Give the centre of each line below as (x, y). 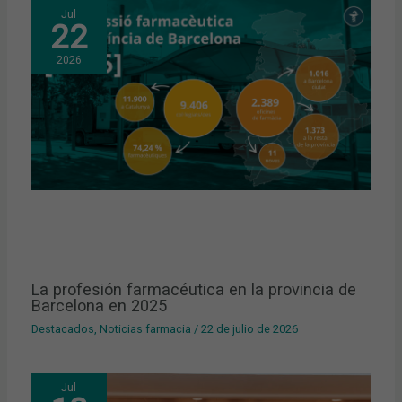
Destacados (63, 328)
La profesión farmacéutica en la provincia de (194, 290)
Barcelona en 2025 (100, 306)
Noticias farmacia (146, 328)
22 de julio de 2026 (250, 328)
